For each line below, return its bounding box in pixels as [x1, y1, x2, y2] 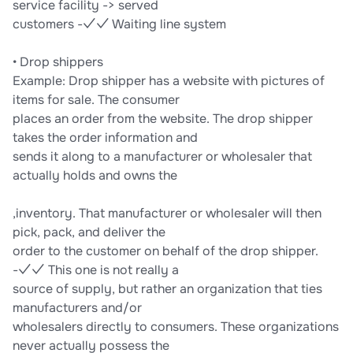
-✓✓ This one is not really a [13, 262, 179, 279]
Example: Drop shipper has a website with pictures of [13, 72, 325, 90]
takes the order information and [13, 129, 198, 147]
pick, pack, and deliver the [13, 224, 165, 241]
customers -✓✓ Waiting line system [13, 16, 226, 33]
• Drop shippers [13, 54, 103, 71]
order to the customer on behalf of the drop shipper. [13, 243, 318, 260]
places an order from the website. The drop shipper [13, 110, 313, 128]
